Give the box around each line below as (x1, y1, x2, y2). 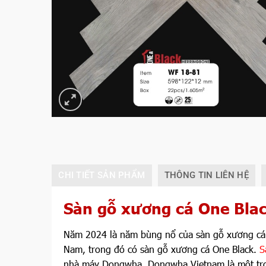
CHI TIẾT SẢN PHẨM (58, 169, 145, 180)
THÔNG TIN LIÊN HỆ (164, 169, 249, 180)
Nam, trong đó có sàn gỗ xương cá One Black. (64, 242, 259, 255)
